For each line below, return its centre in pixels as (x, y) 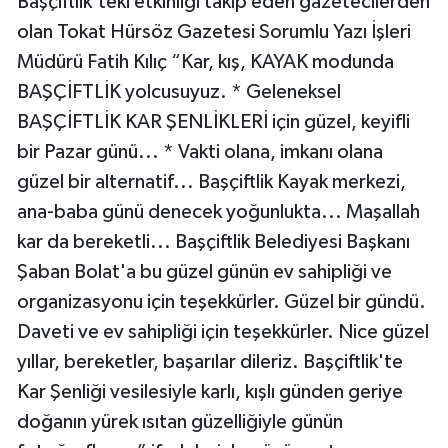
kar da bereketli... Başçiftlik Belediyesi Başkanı (213, 242)
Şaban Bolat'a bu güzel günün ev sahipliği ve (204, 272)
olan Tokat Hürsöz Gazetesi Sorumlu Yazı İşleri (214, 32)
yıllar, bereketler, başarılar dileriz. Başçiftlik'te (210, 362)
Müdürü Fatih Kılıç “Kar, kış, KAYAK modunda (205, 62)
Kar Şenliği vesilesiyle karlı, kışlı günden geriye (210, 392)
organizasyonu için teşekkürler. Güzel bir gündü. (221, 302)
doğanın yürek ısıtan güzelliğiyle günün (180, 422)
